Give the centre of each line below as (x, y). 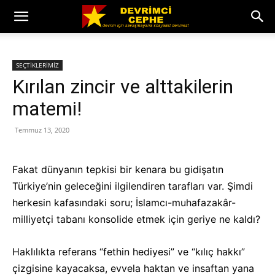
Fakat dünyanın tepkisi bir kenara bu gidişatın (118, 169)
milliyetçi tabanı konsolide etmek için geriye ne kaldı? (136, 219)
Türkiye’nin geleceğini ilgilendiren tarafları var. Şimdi (133, 186)
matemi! (47, 109)
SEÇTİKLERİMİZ (37, 65)
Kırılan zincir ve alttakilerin (123, 87)
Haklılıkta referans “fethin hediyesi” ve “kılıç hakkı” (129, 252)
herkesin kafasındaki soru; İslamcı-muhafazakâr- (124, 203)
